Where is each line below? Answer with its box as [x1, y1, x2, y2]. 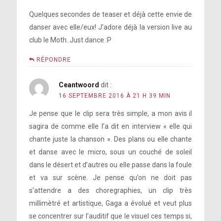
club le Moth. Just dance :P [29, 36, 111, 44]
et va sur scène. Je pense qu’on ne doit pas [29, 174, 192, 182]
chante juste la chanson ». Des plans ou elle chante [29, 135, 192, 143]
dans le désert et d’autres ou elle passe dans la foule [29, 161, 192, 169]
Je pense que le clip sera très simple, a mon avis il [29, 110, 192, 117]
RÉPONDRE [36, 56, 71, 63]
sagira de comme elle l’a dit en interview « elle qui [29, 122, 192, 130]
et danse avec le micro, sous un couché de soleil [29, 148, 192, 156]
